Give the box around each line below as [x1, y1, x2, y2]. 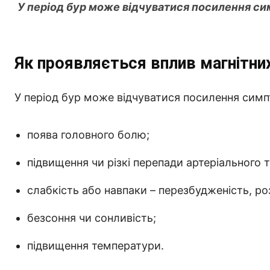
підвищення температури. [27, 239, 164, 252]
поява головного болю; [27, 128, 149, 141]
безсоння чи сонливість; [27, 211, 156, 224]
